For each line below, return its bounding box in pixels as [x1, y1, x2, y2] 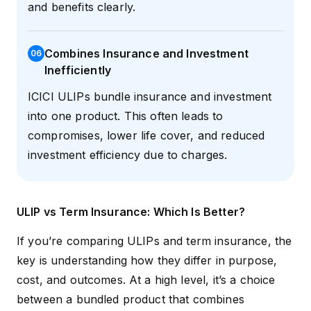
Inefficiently [44, 63, 111, 78]
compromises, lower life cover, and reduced [28, 128, 265, 143]
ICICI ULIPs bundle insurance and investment [28, 90, 272, 104]
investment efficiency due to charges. [28, 148, 228, 162]
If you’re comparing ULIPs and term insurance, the [17, 234, 292, 249]
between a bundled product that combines [17, 292, 244, 307]
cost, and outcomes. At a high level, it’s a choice [17, 273, 276, 287]
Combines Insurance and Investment [44, 47, 249, 61]
